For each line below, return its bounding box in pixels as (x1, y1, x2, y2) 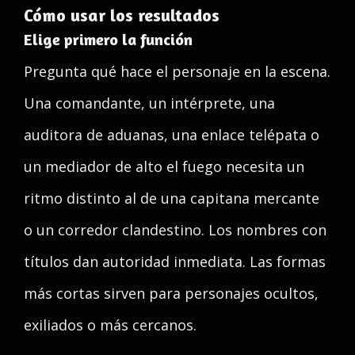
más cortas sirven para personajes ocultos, (24, 284, 319, 303)
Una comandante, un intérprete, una (24, 94, 275, 113)
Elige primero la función (24, 29, 193, 49)
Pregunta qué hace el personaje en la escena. (24, 62, 330, 81)
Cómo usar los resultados (24, 5, 219, 25)
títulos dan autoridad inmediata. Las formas (24, 252, 326, 271)
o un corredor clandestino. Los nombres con (24, 220, 326, 239)
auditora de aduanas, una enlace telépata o (24, 125, 319, 144)
